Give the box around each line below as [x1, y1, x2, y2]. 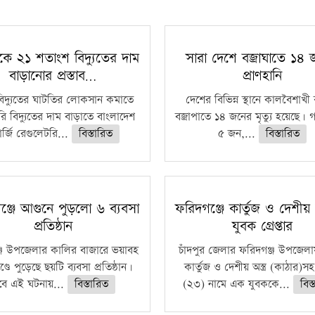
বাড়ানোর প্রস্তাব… [9, 66, 97, 86]
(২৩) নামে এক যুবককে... [183, 276, 294, 292]
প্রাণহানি [242, 66, 282, 86]
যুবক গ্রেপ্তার [231, 217, 292, 236]
